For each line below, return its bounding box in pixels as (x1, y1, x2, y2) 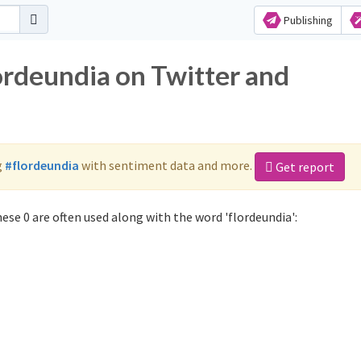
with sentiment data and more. (79, 156, 255, 173)
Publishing (280, 13, 333, 27)
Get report (273, 159, 334, 175)
